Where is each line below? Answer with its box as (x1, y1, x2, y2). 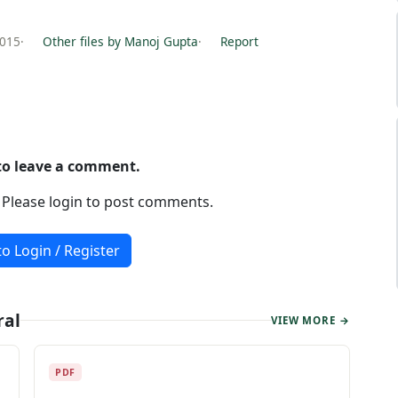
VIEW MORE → (270, 313, 350, 327)
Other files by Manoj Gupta (39, 33, 198, 51)
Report (217, 33, 259, 51)
